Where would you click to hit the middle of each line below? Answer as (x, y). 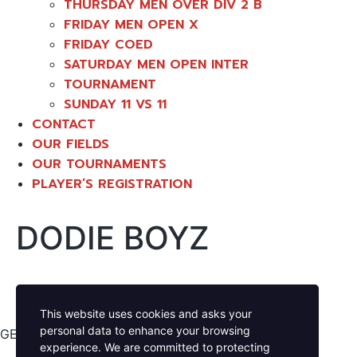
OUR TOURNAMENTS (99, 164)
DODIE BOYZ (113, 237)
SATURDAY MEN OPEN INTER (156, 64)
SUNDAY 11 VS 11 (115, 104)
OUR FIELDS (71, 144)
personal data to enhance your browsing (145, 330)
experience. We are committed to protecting (155, 347)
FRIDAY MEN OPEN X (131, 24)
